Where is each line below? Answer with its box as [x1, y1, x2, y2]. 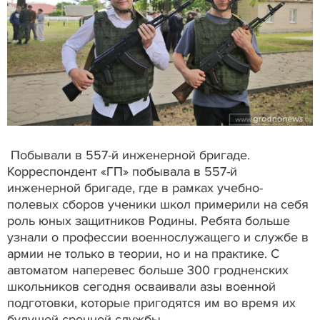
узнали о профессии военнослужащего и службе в [7, 229, 309, 246]
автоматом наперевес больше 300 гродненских [7, 262, 289, 279]
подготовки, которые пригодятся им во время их [7, 295, 296, 311]
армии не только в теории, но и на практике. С [7, 246, 279, 262]
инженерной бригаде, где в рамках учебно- [7, 180, 263, 196]
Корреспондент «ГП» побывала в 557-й [7, 164, 237, 180]
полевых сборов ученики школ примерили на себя [7, 196, 309, 213]
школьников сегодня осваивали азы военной [7, 279, 276, 295]
